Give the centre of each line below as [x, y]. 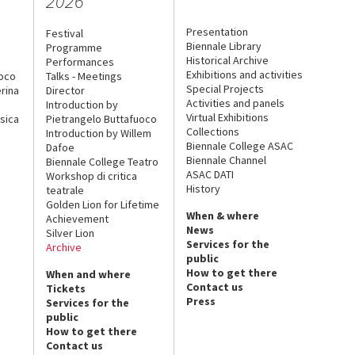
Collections [213, 131]
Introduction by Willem [98, 133]
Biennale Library [224, 46]
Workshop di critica [91, 176]
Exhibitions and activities [245, 74]
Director [65, 90]
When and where [88, 274]
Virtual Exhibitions [228, 117]
